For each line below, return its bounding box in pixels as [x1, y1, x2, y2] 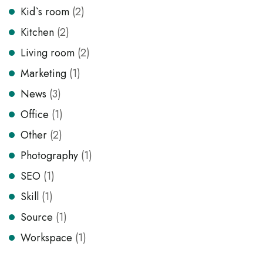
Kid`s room [21, 4, 69, 19]
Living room [21, 45, 75, 60]
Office [21, 107, 49, 122]
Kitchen [21, 25, 54, 40]
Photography [21, 148, 78, 163]
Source [21, 210, 53, 225]
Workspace [21, 230, 72, 245]
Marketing [21, 66, 66, 81]
